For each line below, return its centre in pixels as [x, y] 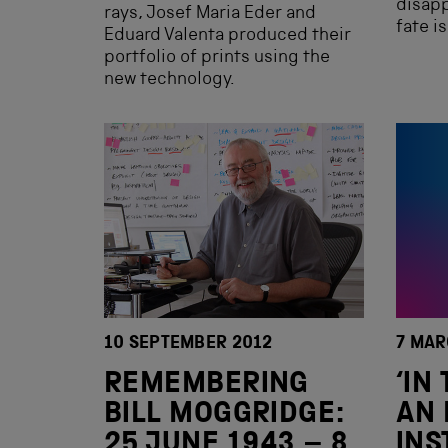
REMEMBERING [206, 386]
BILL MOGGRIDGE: [224, 416]
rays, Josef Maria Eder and [210, 14]
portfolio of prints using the [217, 58]
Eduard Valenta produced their [227, 36]
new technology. [169, 80]
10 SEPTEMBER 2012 [188, 344]
